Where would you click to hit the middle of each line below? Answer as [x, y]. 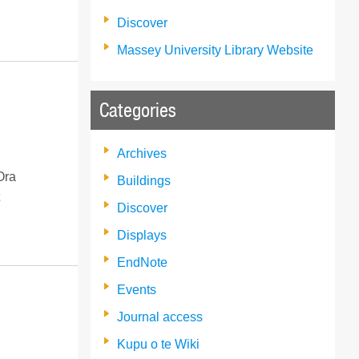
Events [137, 289]
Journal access [160, 317]
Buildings [144, 180]
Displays [142, 235]
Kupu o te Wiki [159, 344]
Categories [138, 110]
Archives [142, 153]
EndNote [143, 262]
